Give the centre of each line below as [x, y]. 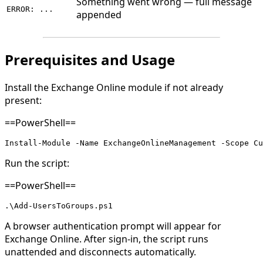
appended [99, 14]
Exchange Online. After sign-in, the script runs [107, 239]
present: [23, 100]
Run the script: [37, 163]
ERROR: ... [30, 9]
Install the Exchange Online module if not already [114, 87]
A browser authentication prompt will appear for [113, 226]
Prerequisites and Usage [90, 59]
